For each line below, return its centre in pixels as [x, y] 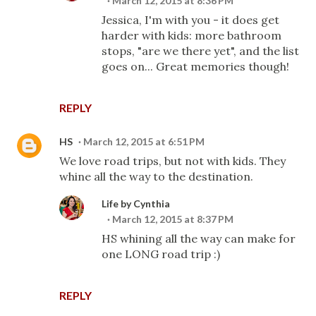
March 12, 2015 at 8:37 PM [173, 219]
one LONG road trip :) [161, 254]
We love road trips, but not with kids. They [172, 161]
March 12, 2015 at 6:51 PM [144, 141]
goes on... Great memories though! [195, 66]
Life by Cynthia [136, 203]
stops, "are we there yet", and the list [200, 51]
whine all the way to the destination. [156, 176]
